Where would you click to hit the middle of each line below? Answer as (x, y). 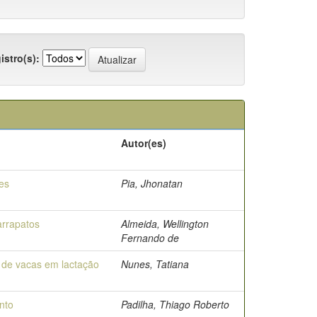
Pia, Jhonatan (152, 183)
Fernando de (150, 238)
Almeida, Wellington (165, 224)
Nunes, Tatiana (155, 264)
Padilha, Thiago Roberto (175, 304)
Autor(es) (144, 143)
